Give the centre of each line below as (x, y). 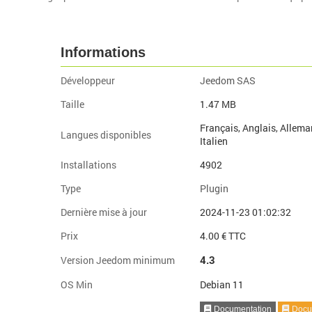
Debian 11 (221, 284)
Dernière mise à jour (103, 212)
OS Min (76, 284)
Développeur (87, 80)
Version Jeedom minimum (117, 260)
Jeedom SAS (227, 80)
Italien (213, 141)
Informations (103, 52)
